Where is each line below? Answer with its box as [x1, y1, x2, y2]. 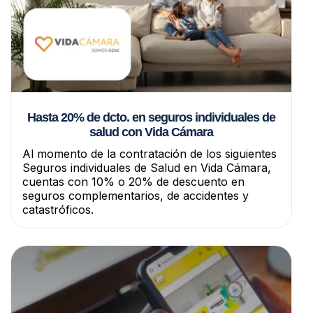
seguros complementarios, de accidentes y [22, 188, 249, 203]
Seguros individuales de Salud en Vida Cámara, [22, 160, 271, 175]
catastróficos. [22, 202, 94, 217]
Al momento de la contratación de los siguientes [22, 146, 277, 161]
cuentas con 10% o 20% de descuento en [22, 174, 245, 189]
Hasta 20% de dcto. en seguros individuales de [27, 110, 275, 124]
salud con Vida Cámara [89, 124, 213, 139]
